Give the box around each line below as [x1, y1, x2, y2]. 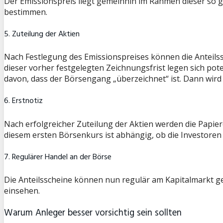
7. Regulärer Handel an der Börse [4, 150, 111, 164]
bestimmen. [4, 6, 47, 17]
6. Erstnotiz [4, 95, 43, 108]
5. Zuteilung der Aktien [4, 27, 80, 41]
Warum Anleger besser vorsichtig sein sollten [4, 205, 182, 221]
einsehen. [4, 185, 40, 197]
